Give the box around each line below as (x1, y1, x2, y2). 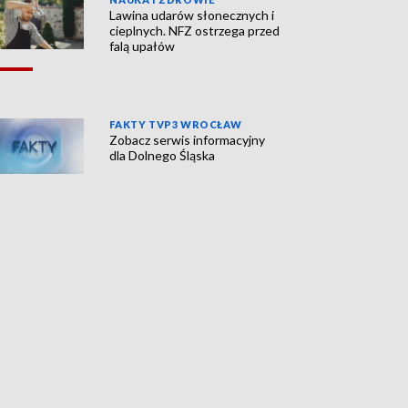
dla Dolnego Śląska (109, 148, 216, 164)
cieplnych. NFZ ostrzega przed (109, 23, 280, 39)
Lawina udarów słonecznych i (109, 7, 275, 24)
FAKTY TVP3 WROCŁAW (109, 118, 242, 131)
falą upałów (109, 38, 176, 55)
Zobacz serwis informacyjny (109, 132, 266, 148)
